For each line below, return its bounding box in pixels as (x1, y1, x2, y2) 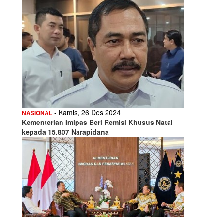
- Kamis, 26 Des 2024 (52, 107, 121, 117)
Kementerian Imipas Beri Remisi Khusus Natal (22, 117, 173, 127)
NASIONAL (22, 108, 52, 117)
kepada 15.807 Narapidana (22, 126, 109, 137)
